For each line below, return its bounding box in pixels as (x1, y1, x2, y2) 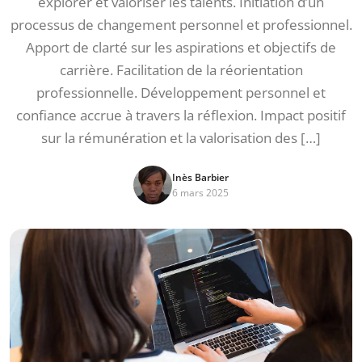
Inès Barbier (172, 170, 229, 184)
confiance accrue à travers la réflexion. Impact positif (16, 106, 346, 124)
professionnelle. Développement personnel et (36, 83, 326, 102)
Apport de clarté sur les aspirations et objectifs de (26, 38, 336, 57)
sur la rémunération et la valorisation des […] (41, 128, 321, 147)
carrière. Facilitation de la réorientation (59, 61, 303, 79)
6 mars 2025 (172, 186, 229, 200)
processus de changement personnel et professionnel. (10, 15, 352, 34)
